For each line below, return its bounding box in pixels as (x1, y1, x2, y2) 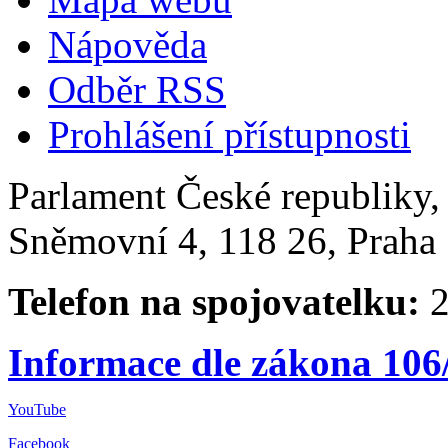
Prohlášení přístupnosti (48, 112, 411, 156)
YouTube (8, 400, 66, 418)
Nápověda (48, 22, 207, 66)
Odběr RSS (48, 67, 226, 111)
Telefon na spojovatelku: (8, 279, 420, 323)
